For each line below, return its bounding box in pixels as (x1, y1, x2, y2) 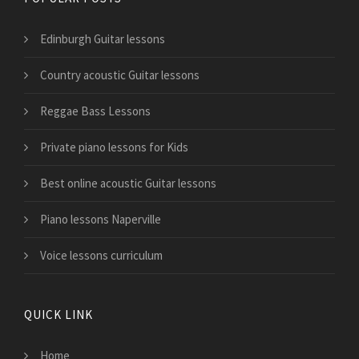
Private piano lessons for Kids (40, 139, 188, 155)
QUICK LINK (24, 307, 93, 323)
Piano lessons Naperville (40, 212, 161, 228)
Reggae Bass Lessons (40, 103, 151, 119)
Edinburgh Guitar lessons (40, 31, 165, 47)
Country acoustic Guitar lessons (40, 67, 200, 83)
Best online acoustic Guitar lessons (40, 175, 216, 192)
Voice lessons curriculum (40, 248, 163, 264)
